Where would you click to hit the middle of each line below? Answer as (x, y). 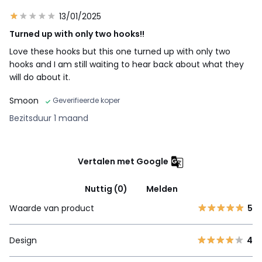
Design (23, 241)
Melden (162, 189)
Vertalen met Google (123, 161)
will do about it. (40, 77)
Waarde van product (52, 208)
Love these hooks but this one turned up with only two (120, 52)
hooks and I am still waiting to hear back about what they (127, 65)
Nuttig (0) (106, 189)
